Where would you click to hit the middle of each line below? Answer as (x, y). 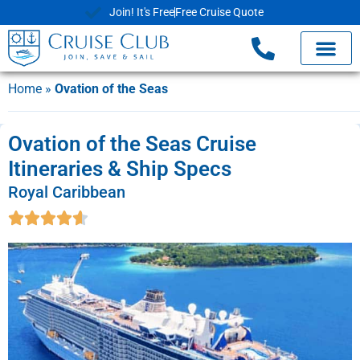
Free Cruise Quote (219, 12)
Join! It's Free (141, 12)
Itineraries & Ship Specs (120, 169)
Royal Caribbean (67, 192)
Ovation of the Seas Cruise (132, 144)
